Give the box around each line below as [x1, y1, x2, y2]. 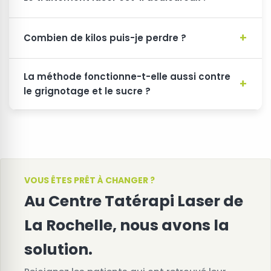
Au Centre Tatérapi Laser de [24, 191, 243, 212]
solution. [24, 239, 93, 261]
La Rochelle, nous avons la [24, 215, 229, 237]
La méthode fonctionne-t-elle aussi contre [24, 70, 230, 83]
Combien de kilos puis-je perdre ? [24, 31, 186, 45]
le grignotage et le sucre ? [24, 85, 151, 98]
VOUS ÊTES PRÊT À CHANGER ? [24, 174, 155, 187]
